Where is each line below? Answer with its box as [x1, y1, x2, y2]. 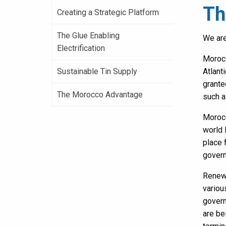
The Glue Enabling [57, 31, 120, 40]
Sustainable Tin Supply [57, 67, 137, 76]
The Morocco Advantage [57, 90, 143, 99]
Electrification [57, 43, 105, 53]
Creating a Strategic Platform [57, 8, 159, 17]
